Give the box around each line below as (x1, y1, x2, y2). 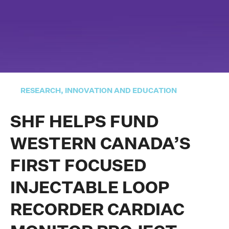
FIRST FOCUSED (10, 158, 146, 175)
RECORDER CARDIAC (10, 202, 185, 219)
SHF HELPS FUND (10, 114, 158, 131)
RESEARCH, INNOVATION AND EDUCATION (20, 87, 177, 95)
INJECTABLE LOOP (10, 180, 169, 197)
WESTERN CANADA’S (10, 136, 191, 153)
